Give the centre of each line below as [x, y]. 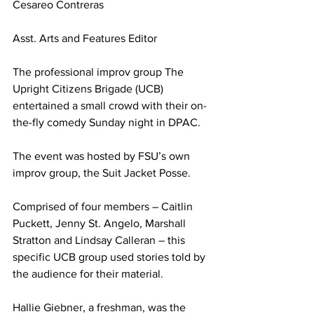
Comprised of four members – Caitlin [104, 207]
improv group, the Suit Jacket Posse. [102, 173]
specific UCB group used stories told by [110, 257]
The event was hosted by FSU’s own [103, 156]
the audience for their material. [88, 274]
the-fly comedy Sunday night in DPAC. [107, 123]
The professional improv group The [100, 72]
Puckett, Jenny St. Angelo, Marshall [101, 224]
